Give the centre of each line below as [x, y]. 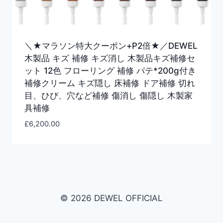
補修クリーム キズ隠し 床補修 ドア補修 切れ [110, 83]
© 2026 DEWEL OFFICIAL [111, 198]
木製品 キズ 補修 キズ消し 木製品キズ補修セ [110, 58]
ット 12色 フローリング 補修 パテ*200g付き [110, 70]
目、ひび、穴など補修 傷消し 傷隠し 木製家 [108, 95]
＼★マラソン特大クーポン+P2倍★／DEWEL [111, 46]
